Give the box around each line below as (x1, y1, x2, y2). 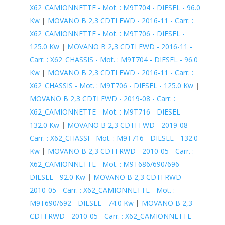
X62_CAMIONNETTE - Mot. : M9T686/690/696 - (29, 159, 184, 169)
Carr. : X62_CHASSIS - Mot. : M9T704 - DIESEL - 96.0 (29, 54, 198, 64)
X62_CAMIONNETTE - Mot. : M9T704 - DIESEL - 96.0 (29, 2, 200, 12)
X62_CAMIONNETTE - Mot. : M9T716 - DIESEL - (29, 106, 185, 117)
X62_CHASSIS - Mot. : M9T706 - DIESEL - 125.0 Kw (29, 80, 193, 90)
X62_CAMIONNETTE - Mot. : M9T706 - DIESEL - (29, 28, 185, 38)
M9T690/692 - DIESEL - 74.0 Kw (29, 198, 134, 208)
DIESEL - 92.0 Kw (29, 172, 85, 182)
